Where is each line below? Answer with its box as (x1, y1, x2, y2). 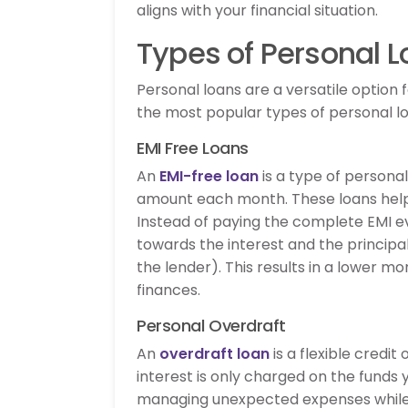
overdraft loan (159, 342, 270, 364)
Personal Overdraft (137, 313, 286, 337)
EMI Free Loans (137, 136, 249, 159)
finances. (137, 279, 200, 301)
